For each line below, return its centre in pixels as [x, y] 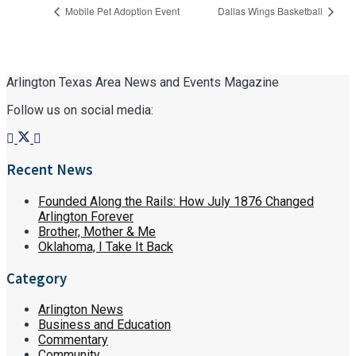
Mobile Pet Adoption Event [121, 10]
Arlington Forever [86, 216]
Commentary [73, 340]
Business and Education [104, 325]
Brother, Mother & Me [97, 231]
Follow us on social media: [80, 110]
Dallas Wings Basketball [271, 10]
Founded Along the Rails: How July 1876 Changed [176, 201]
